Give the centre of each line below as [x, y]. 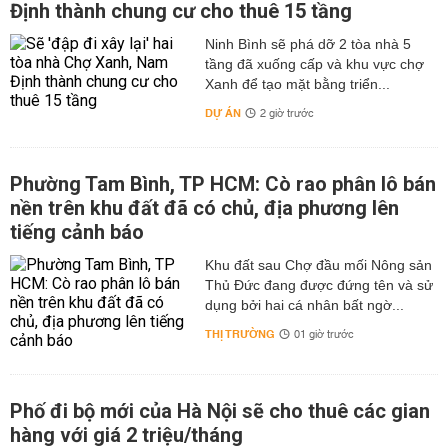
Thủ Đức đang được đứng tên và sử [318, 285]
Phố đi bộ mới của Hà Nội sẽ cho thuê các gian [220, 411]
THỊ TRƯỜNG [239, 334]
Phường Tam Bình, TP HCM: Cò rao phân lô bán [223, 184]
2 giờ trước [286, 114]
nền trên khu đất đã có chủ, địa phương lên [204, 208]
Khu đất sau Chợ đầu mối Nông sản [318, 265]
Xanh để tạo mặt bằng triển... [297, 84]
